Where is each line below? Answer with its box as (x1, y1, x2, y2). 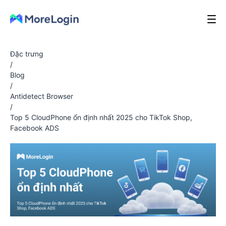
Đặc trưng (10, 49, 43, 58)
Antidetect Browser (10, 92, 73, 100)
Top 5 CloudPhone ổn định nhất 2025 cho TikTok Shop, (10, 113, 192, 122)
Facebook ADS (10, 124, 59, 132)
